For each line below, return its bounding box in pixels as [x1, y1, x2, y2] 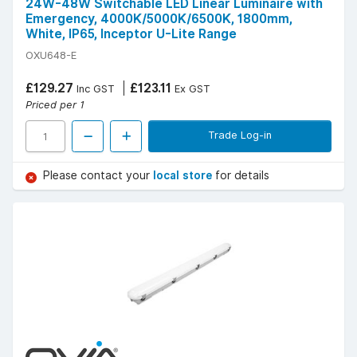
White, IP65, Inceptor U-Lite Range [25, 26, 237, 42]
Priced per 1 [25, 98, 84, 112]
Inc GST [73, 82, 115, 96]
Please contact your [43, 169, 153, 182]
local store [153, 169, 215, 182]
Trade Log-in [208, 128, 272, 142]
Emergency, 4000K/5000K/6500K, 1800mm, [25, 11, 292, 27]
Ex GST [171, 82, 210, 96]
